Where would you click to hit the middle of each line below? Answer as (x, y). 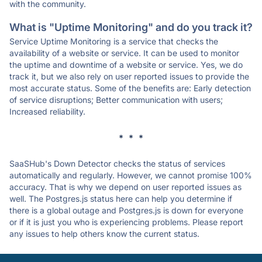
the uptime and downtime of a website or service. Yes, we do (126, 65)
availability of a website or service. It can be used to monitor (124, 53)
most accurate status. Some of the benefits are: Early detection (130, 88)
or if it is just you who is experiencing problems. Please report (126, 222)
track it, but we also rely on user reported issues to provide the (129, 76)
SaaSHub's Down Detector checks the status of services (117, 163)
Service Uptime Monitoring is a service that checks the (114, 41)
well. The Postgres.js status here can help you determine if (121, 199)
